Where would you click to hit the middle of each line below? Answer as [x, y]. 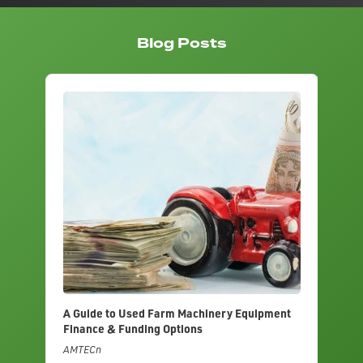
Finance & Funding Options [132, 329]
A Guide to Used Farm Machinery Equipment [177, 313]
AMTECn [82, 350]
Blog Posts [181, 44]
